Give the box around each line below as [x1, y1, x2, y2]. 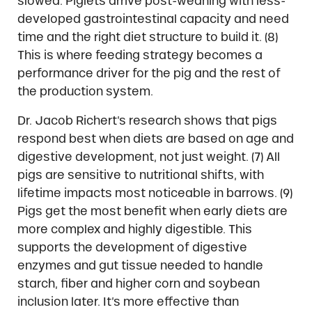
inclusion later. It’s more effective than [17, 295, 239, 308]
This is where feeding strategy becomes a [17, 48, 263, 61]
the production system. [17, 84, 153, 97]
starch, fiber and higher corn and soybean [17, 276, 260, 290]
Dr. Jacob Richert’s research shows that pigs [17, 114, 277, 127]
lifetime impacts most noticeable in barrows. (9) [17, 186, 292, 199]
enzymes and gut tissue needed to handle [17, 258, 263, 272]
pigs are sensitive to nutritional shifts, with [17, 168, 264, 181]
